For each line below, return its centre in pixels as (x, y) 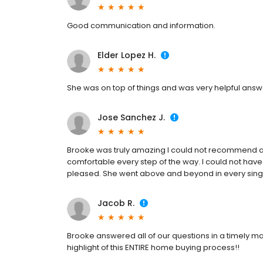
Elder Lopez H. (127, 55)
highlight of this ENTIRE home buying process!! (153, 248)
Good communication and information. (141, 26)
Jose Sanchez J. (131, 118)
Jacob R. (116, 203)
